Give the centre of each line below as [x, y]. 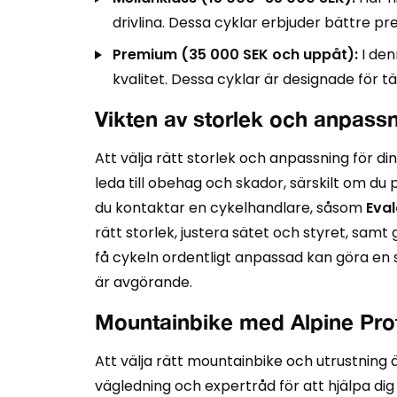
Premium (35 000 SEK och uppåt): [235, 54]
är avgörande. [144, 282]
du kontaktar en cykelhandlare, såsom [230, 208]
